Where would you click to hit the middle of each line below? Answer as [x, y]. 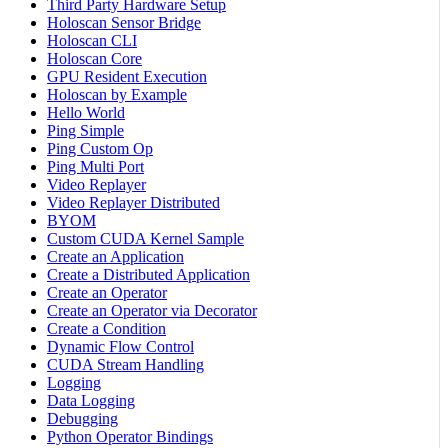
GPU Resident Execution [127, 76]
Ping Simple [85, 130]
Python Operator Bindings [130, 436]
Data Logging [91, 400]
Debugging [82, 418]
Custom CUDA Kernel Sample [145, 238]
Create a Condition [106, 328]
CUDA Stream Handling [125, 364]
